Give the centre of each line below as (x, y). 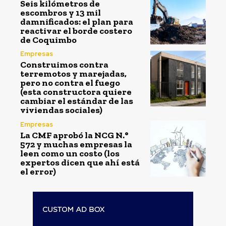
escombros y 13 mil (61, 12)
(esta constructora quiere (76, 92)
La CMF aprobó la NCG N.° (74, 135)
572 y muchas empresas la (76, 144)
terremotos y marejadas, (73, 74)
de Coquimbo (48, 40)
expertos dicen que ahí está (80, 162)
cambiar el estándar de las (77, 101)
